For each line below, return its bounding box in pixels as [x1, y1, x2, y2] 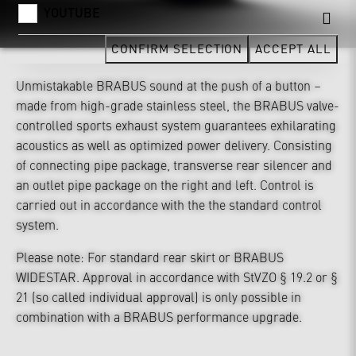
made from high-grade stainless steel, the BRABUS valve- [16, 95, 339, 114]
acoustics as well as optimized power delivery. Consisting [16, 135, 332, 153]
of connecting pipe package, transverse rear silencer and [16, 155, 332, 173]
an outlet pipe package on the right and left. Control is [16, 175, 314, 193]
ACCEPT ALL [255, 40, 331, 56]
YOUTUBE [44, 3, 100, 21]
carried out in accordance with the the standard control [16, 195, 322, 213]
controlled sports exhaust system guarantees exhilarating [16, 115, 336, 133]
